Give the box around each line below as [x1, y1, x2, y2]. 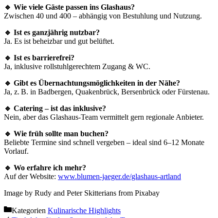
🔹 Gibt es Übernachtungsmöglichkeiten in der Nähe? [4, 78, 180, 87]
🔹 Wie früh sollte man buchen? [4, 129, 109, 138]
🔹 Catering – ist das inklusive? [4, 104, 106, 112]
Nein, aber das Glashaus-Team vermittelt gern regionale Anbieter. [4, 112, 204, 121]
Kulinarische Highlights [48, 206, 121, 215]
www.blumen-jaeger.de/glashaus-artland [58, 172, 181, 181]
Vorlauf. [4, 146, 29, 155]
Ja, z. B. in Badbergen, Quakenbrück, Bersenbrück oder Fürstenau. [4, 87, 210, 96]
